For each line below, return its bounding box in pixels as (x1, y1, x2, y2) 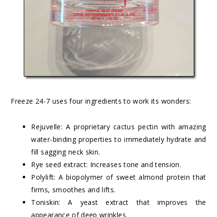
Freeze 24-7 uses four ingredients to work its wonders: (11, 96, 191, 106)
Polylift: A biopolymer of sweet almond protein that (31, 172, 206, 182)
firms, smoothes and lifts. (31, 185, 116, 195)
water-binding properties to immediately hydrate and (31, 135, 206, 144)
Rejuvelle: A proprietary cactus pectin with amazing (31, 122, 206, 132)
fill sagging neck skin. (31, 147, 100, 157)
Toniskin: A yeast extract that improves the (31, 198, 206, 207)
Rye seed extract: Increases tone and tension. (31, 160, 182, 170)
